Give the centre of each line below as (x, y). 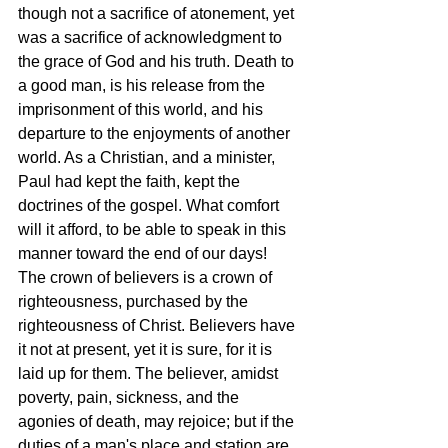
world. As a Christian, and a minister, (148, 157)
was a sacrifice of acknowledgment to (152, 37)
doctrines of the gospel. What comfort (150, 205)
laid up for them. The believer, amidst (150, 373)
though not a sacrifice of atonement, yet (158, 13)
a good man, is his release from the (143, 85)
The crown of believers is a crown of (147, 277)
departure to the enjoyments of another (156, 133)
